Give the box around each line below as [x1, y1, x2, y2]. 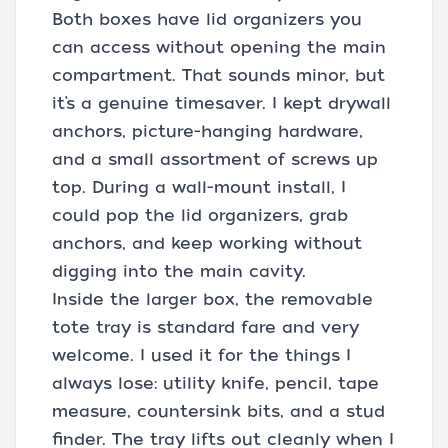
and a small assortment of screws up [52, 150, 378, 169]
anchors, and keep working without [52, 234, 362, 253]
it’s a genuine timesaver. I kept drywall [52, 94, 391, 113]
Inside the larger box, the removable [52, 290, 373, 309]
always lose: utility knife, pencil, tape [52, 374, 379, 393]
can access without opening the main [52, 38, 386, 57]
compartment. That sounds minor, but [52, 66, 385, 85]
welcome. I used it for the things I [52, 346, 351, 365]
